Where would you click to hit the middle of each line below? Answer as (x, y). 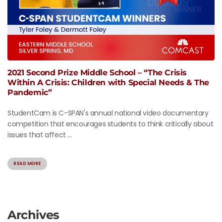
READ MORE (27, 164)
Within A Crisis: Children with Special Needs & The (109, 83)
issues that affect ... (40, 135)
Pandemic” (30, 93)
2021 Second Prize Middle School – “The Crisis (97, 73)
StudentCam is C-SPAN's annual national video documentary (108, 113)
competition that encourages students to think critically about (111, 124)
